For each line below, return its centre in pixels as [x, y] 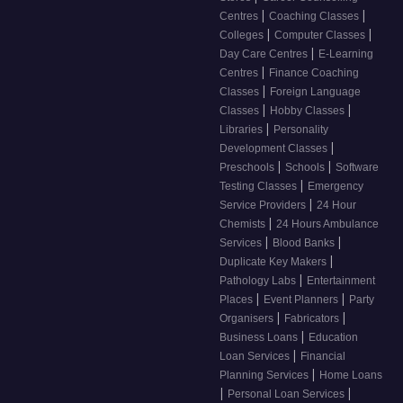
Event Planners [302, 300]
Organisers [248, 319]
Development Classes [275, 149]
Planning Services [265, 376]
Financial [323, 357]
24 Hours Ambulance [327, 224]
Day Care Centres [265, 54]
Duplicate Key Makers [274, 262]
